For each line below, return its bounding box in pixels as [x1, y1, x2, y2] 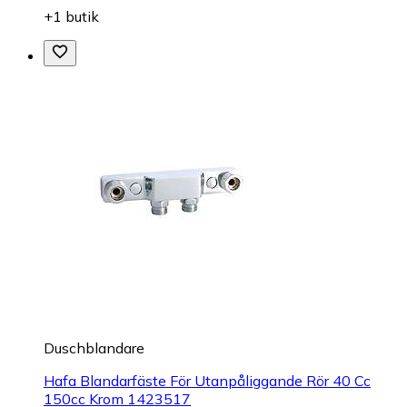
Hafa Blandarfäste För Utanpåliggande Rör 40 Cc [44, 372, 371, 391]
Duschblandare [44, 339, 144, 358]
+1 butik [44, 7, 99, 26]
